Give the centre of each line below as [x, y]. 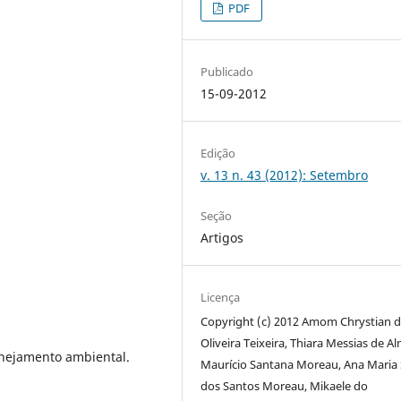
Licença [221, 297]
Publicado [227, 71]
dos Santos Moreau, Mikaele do [285, 386]
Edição [218, 153]
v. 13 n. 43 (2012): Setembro [285, 175]
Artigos [222, 237]
